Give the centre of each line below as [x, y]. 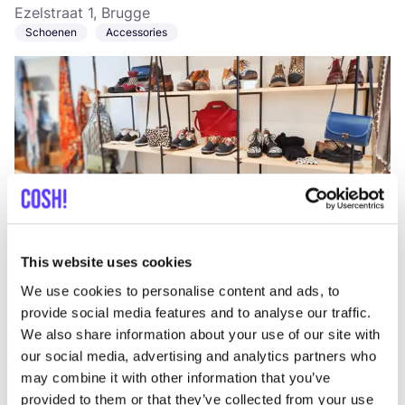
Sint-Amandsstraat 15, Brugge [117, 327]
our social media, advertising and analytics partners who [198, 355]
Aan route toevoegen [76, 238]
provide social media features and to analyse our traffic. [196, 312]
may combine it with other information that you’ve [176, 377]
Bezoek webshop [226, 238]
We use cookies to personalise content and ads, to [180, 290]
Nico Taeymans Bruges [133, 301]
